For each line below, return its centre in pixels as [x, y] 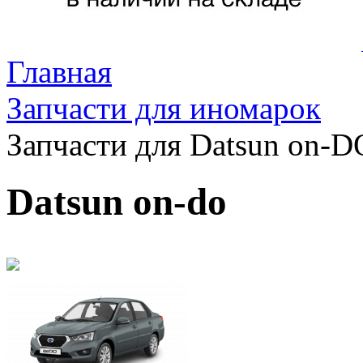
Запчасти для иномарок [164, 108]
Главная [59, 72]
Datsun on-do [117, 202]
